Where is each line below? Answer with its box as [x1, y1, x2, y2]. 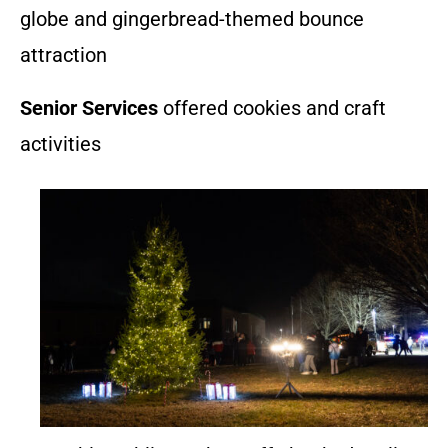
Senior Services [20, 95, 158, 120]
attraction [20, 42, 107, 67]
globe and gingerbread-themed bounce [20, 6, 364, 31]
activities [20, 131, 101, 156]
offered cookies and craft [158, 95, 386, 120]
